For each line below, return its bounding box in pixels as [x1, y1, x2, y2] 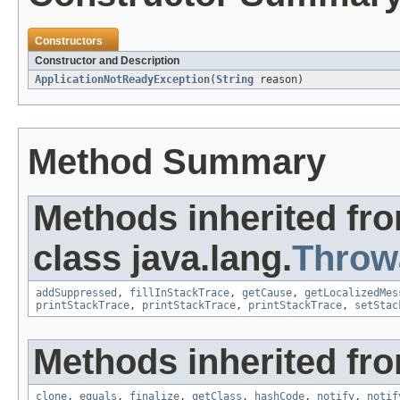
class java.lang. [33, 238, 292, 279]
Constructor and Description [35, 54, 179, 68]
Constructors [35, 35, 103, 48]
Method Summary [28, 142, 326, 182]
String [216, 73, 254, 87]
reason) [254, 73, 304, 87]
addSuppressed [36, 287, 117, 300]
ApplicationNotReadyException [35, 73, 210, 87]
